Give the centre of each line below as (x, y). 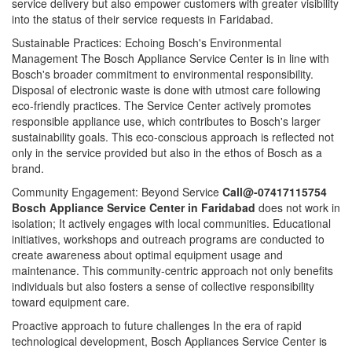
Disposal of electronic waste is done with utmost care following (166, 90)
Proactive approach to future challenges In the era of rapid (157, 326)
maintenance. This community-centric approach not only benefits (172, 271)
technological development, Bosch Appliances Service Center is (169, 341)
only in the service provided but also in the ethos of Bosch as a (167, 153)
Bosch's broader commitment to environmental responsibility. (163, 74)
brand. (28, 169)
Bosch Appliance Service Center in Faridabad (135, 208)
